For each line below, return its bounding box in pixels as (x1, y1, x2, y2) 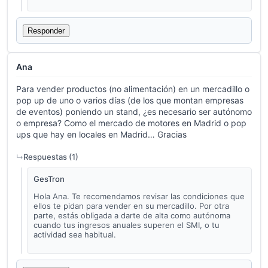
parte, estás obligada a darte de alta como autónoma (33, 211, 230, 221)
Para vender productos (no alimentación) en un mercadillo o (16, 84, 249, 95)
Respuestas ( (23, 152, 72, 162)
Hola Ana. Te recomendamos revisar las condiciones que (33, 191, 245, 202)
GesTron (33, 174, 65, 184)
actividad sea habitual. (33, 230, 116, 240)
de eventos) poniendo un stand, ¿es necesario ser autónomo (16, 106, 252, 117)
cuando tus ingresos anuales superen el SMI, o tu (33, 220, 220, 230)
